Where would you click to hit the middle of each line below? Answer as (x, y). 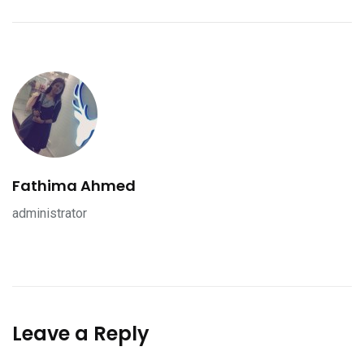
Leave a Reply (81, 333)
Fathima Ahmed (74, 185)
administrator (50, 213)
